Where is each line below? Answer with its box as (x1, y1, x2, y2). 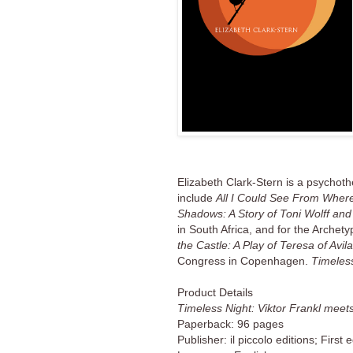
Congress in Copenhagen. (177, 255, 311, 268)
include (177, 191, 216, 205)
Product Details (177, 286, 253, 299)
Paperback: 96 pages (177, 318, 284, 331)
